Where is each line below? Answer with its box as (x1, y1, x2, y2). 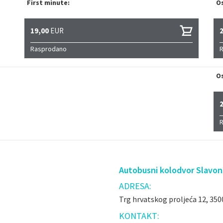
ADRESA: (119, 180, 151, 192)
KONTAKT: (119, 210, 159, 222)
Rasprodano (30, 44, 67, 53)
